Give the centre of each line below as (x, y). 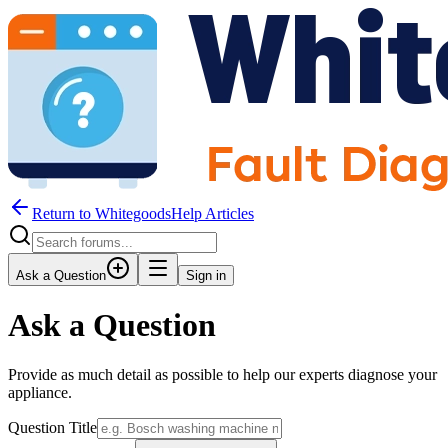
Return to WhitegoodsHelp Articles (143, 213)
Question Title (52, 427)
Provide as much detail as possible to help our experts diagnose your (222, 374)
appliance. (40, 392)
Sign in (206, 275)
